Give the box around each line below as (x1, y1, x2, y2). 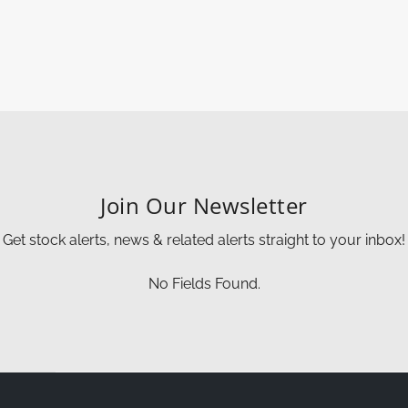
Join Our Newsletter (100, 189, 308, 220)
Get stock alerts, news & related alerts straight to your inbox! (3, 230, 405, 249)
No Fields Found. (148, 274, 260, 292)
